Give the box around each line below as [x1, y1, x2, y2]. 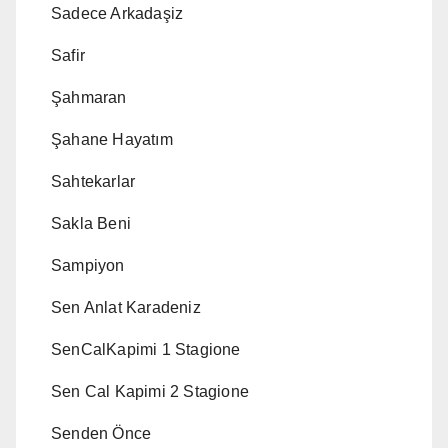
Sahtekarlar [51, 173, 136, 191]
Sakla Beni [51, 215, 131, 233]
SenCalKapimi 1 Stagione [51, 341, 241, 359]
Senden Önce [51, 425, 152, 443]
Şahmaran [51, 89, 127, 107]
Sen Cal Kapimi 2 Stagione [51, 383, 249, 401]
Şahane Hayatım [51, 131, 173, 149]
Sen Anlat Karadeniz [51, 299, 201, 317]
